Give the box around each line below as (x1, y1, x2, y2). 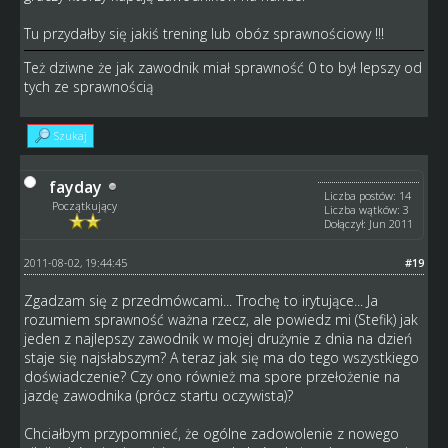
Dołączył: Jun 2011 (324, 215, 414, 231)
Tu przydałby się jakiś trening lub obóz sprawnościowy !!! (23, 23, 384, 43)
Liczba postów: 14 (324, 187, 412, 203)
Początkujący (52, 197, 118, 213)
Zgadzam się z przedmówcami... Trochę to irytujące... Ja (23, 290, 378, 310)
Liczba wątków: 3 (324, 201, 410, 217)
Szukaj (53, 127, 87, 143)
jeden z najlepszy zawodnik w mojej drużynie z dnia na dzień (23, 328, 412, 348)
